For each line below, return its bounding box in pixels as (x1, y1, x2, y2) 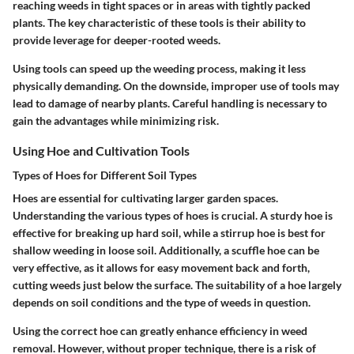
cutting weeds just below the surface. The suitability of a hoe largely (13, 278, 341, 292)
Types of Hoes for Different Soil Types (13, 168, 197, 183)
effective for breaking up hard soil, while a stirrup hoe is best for (13, 226, 326, 240)
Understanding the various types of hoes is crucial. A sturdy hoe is (13, 209, 333, 223)
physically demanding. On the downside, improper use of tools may (13, 78, 339, 92)
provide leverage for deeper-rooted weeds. (13, 32, 220, 47)
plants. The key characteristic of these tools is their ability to (13, 15, 306, 29)
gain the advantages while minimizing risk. (13, 113, 219, 127)
